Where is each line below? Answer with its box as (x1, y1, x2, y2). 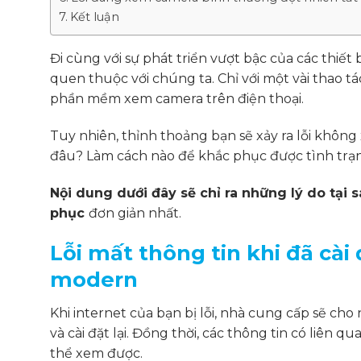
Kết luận (69, 10, 119, 25)
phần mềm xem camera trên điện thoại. (50, 91, 304, 107)
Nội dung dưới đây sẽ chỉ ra (50, 185, 242, 201)
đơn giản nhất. (89, 205, 181, 221)
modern (50, 267, 138, 293)
